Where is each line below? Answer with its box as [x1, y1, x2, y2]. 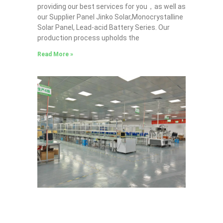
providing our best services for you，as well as [37, 2, 186, 11]
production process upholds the [37, 34, 139, 42]
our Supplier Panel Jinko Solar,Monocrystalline [37, 13, 183, 21]
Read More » [37, 51, 73, 58]
